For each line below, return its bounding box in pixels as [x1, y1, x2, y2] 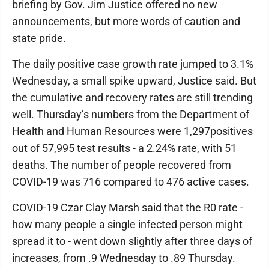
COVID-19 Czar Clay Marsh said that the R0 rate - [12, 201, 243, 214]
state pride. [12, 32, 66, 44]
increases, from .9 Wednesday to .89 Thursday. [12, 252, 235, 264]
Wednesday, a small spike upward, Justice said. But [12, 74, 256, 87]
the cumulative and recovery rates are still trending [12, 91, 253, 104]
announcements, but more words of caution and [12, 15, 240, 28]
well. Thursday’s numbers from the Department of [12, 108, 249, 121]
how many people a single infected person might [12, 218, 243, 231]
